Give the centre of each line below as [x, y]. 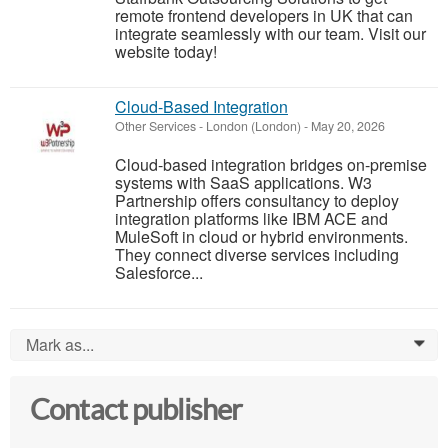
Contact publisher [136, 410]
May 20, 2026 [346, 126]
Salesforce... [159, 273]
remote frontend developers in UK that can [264, 16]
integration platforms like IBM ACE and [251, 219]
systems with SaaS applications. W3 [243, 183]
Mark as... [60, 345]
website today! [166, 52]
